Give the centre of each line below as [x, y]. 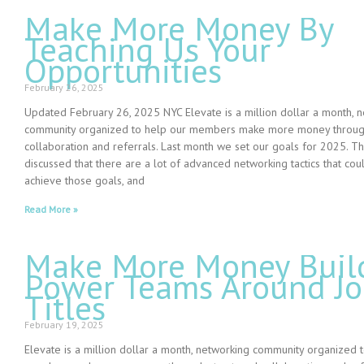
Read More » [51, 210]
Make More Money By [179, 28]
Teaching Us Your [147, 50]
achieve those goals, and [84, 181]
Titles [65, 308]
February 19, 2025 [64, 325]
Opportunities [123, 71]
